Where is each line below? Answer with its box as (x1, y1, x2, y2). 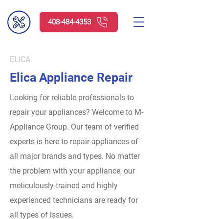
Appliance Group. (10, 122, 71, 131)
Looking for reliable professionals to (10, 93, 134, 102)
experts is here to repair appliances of (10, 137, 138, 146)
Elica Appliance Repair (10, 70, 132, 85)
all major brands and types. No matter (10, 152, 140, 161)
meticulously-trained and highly (10, 181, 118, 190)
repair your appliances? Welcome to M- (10, 108, 143, 117)
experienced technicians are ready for (10, 196, 138, 205)
